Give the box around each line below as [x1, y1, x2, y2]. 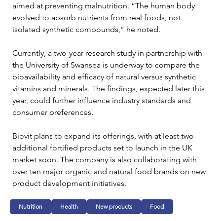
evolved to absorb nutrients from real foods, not [12, 12, 183, 22]
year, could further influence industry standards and [12, 95, 193, 105]
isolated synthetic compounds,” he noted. [12, 24, 162, 34]
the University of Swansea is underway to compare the [12, 60, 202, 70]
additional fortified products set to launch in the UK [12, 143, 194, 152]
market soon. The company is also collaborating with [12, 154, 199, 164]
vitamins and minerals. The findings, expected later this [12, 83, 207, 93]
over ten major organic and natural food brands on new [12, 166, 208, 176]
